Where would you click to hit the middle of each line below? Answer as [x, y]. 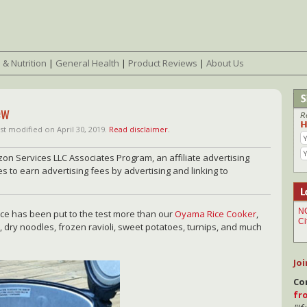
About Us [225, 63]
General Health [87, 63]
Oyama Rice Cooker [216, 214]
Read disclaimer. [140, 130]
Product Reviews [163, 63]
